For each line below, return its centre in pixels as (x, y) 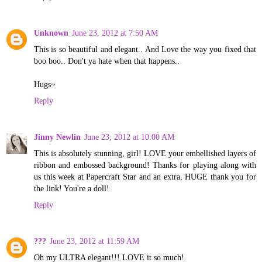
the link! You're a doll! (72, 188)
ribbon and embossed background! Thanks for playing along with (145, 165)
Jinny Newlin (57, 137)
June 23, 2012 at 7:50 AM (115, 32)
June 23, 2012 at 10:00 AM (129, 137)
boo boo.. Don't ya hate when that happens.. (107, 61)
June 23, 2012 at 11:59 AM (94, 241)
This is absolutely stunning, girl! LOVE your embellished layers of (145, 153)
